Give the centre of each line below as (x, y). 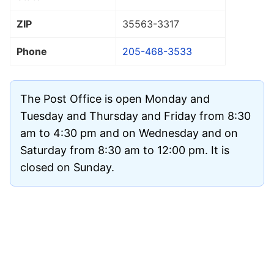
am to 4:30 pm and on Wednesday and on (129, 133)
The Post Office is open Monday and (115, 98)
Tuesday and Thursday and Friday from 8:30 (135, 116)
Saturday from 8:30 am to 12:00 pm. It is (125, 150)
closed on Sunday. (67, 167)
